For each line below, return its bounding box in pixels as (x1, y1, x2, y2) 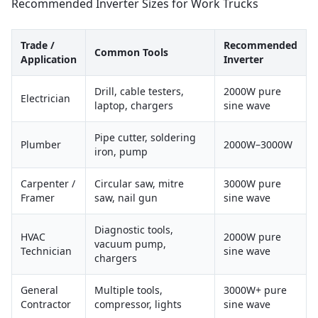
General (21, 283, 58, 297)
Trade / (21, 38, 55, 52)
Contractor (21, 297, 71, 311)
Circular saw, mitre (94, 177, 184, 190)
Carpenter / (21, 177, 75, 190)
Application (21, 53, 77, 66)
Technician (21, 244, 72, 258)
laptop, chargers (94, 99, 173, 112)
